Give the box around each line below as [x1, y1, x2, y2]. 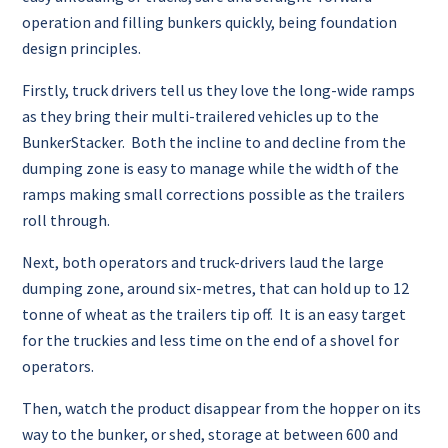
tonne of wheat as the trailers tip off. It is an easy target [22, 304, 407, 324]
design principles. [22, 38, 142, 58]
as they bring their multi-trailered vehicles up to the [22, 106, 380, 126]
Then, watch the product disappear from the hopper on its [22, 398, 422, 418]
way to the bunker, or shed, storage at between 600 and [22, 424, 399, 444]
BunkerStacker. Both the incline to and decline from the [22, 132, 407, 152]
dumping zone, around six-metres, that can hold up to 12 [22, 278, 410, 298]
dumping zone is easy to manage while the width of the [22, 158, 400, 178]
